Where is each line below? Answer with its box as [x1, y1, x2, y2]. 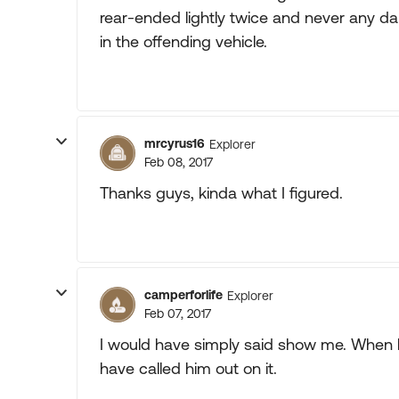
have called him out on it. [100, 359, 277, 378]
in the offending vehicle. [100, 32, 267, 51]
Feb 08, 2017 [144, 155, 213, 169]
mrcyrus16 [144, 136, 205, 151]
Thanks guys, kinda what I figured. [100, 183, 343, 202]
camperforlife [144, 288, 223, 302]
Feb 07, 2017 [144, 306, 211, 321]
